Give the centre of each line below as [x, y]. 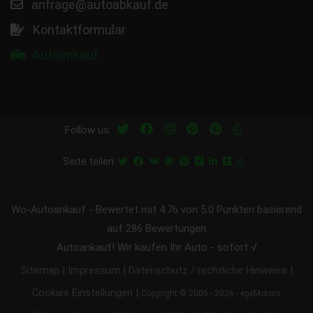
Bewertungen [174, 229]
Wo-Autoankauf [49, 210]
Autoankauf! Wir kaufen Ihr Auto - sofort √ [156, 248]
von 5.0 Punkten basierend [240, 210]
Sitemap [40, 271]
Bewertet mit [128, 210]
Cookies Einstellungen [82, 293]
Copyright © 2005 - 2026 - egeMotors [211, 294]
